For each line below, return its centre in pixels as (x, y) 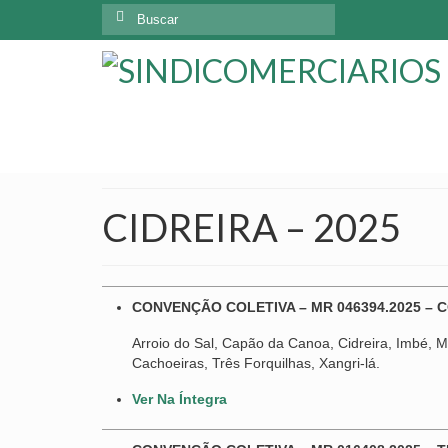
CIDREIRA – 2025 (251, 227)
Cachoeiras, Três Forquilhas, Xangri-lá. (256, 363)
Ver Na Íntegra (179, 399)
